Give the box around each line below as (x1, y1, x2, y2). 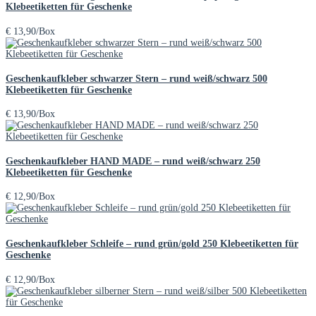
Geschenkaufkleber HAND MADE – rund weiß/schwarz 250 (6, 155, 260, 166)
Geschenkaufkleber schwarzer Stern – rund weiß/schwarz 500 (6, 73, 267, 84)
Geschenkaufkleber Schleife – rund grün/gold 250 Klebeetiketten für (6, 238, 298, 249)
